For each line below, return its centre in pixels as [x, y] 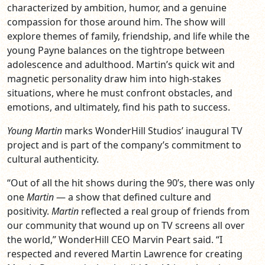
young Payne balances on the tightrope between [116, 51]
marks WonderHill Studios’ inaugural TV [152, 131]
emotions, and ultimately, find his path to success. [119, 107]
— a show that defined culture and [132, 197]
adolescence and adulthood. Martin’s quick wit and [121, 65]
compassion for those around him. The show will [116, 22]
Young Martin [35, 131]
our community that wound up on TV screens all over [126, 226]
